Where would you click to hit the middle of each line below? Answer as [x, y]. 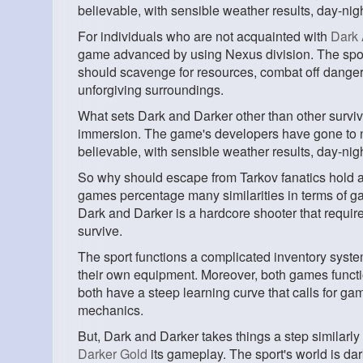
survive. [100, 231]
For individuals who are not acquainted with [204, 36]
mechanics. [111, 310]
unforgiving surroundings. [151, 90]
